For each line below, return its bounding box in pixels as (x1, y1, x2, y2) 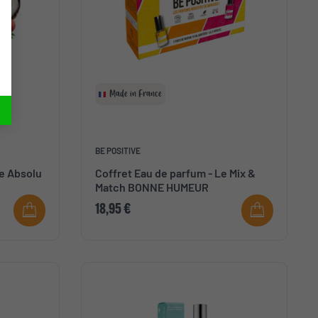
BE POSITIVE (94, 145, 141, 155)
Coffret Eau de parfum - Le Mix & (94, 165, 256, 180)
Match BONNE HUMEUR (94, 180, 209, 194)
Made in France (109, 87, 162, 99)
